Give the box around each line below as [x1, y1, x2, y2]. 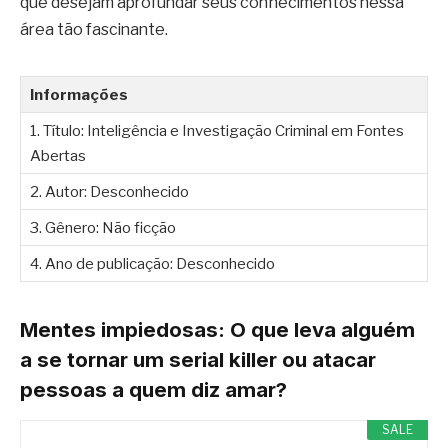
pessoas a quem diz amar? [20, 376, 287, 402]
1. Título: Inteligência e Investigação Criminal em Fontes [30, 120, 404, 140]
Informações [30, 84, 128, 104]
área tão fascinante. [20, 19, 168, 39]
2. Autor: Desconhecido [30, 181, 189, 201]
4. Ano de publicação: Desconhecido [30, 253, 275, 273]
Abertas [30, 145, 86, 165]
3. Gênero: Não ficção [30, 217, 176, 237]
